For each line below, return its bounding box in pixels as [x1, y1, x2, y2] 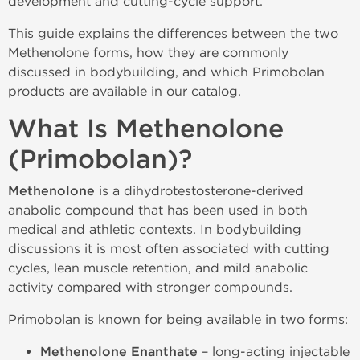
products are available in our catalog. [8, 84, 241, 99]
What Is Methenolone [8, 113, 284, 145]
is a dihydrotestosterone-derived [95, 183, 304, 198]
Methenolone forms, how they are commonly [8, 45, 288, 60]
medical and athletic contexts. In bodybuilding [8, 222, 301, 237]
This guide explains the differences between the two [8, 26, 338, 41]
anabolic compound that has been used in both [8, 202, 308, 218]
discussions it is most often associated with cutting [8, 241, 329, 256]
